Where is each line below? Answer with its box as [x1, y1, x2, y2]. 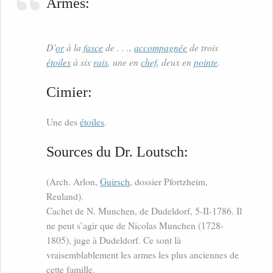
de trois [187, 41, 218, 54]
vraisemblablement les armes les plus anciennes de [46, 249, 239, 261]
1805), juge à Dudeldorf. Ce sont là [46, 234, 181, 247]
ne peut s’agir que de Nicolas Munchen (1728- [46, 219, 224, 232]
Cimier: [46, 83, 92, 101]
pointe [194, 55, 218, 69]
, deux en [157, 55, 194, 69]
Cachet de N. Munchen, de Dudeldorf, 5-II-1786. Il [46, 205, 242, 218]
